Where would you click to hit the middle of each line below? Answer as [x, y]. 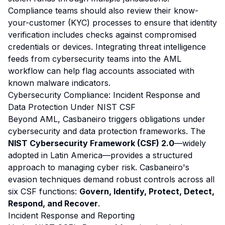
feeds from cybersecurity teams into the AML [95, 59]
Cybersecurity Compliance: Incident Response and [104, 95]
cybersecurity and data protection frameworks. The [107, 131]
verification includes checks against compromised [102, 35]
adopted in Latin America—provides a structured [100, 155]
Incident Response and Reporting [71, 215]
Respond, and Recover [53, 203]
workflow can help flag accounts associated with [101, 71]
